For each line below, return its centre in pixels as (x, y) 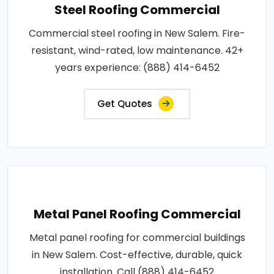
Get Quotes (125, 103)
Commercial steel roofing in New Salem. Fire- (137, 33)
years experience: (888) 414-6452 (137, 67)
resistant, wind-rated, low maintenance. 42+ (137, 50)
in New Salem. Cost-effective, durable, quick (137, 254)
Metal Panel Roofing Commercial (137, 214)
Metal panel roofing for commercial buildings (137, 237)
